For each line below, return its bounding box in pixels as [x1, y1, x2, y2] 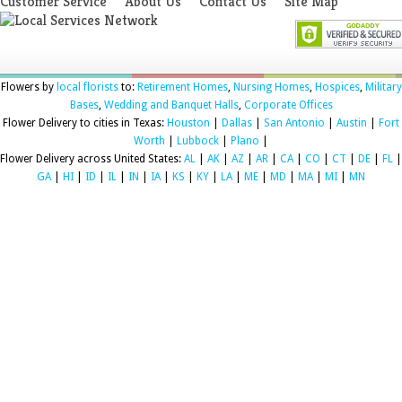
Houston [167, 117, 210, 130]
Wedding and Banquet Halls [103, 99, 239, 112]
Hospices [314, 81, 360, 94]
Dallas [222, 117, 252, 130]
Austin [336, 117, 367, 130]
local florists [56, 81, 118, 94]
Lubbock [177, 135, 219, 148]
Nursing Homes [232, 81, 310, 94]
